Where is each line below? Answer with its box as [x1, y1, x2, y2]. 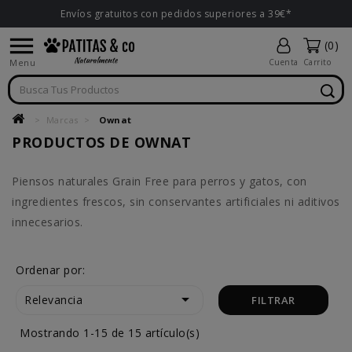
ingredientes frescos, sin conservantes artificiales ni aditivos [12, 194, 340, 209]
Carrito [302, 57, 331, 68]
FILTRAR [251, 293, 295, 307]
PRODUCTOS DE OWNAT [12, 133, 191, 152]
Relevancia [24, 292, 82, 307]
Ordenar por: [16, 262, 85, 277]
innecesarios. [12, 214, 83, 229]
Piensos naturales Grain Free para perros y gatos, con [12, 174, 307, 189]
